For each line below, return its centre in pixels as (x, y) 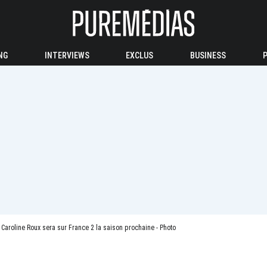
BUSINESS (208, 55)
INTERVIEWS (67, 55)
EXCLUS (140, 55)
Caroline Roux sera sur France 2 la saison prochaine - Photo (89, 228)
